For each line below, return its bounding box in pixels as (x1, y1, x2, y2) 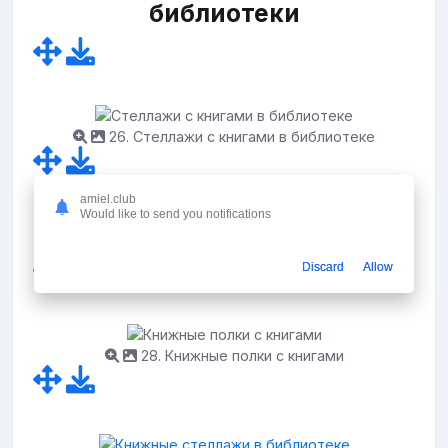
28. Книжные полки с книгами (136, 347, 344, 365)
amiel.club (80, 192, 136, 207)
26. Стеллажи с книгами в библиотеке (105, 128, 375, 146)
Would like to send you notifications (80, 207, 271, 222)
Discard (302, 260, 344, 275)
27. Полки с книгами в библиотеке (120, 237, 360, 255)
